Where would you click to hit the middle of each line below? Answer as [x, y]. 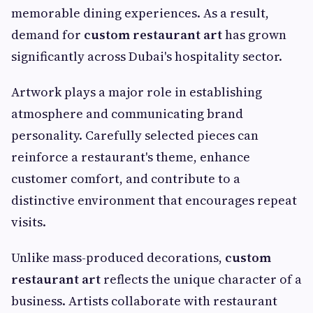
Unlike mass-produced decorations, [118, 258]
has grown [254, 35]
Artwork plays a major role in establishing [137, 92]
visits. [29, 222]
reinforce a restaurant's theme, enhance [131, 157]
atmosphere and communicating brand [127, 114]
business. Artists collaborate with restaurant [144, 301]
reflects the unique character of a [201, 279]
